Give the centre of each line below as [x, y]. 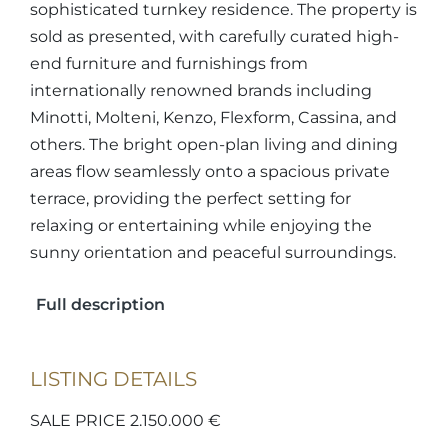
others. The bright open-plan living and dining [214, 144]
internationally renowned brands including [201, 90]
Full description [100, 304]
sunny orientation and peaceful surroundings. [213, 252]
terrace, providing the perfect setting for [190, 198]
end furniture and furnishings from [169, 63]
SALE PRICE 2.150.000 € [125, 420]
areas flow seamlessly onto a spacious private [210, 171]
